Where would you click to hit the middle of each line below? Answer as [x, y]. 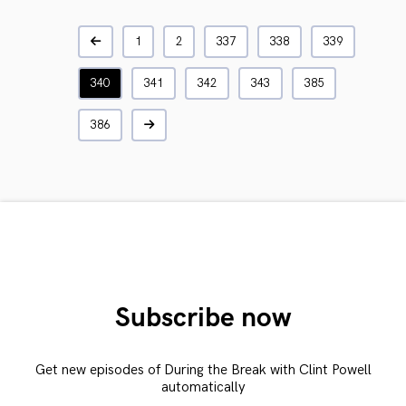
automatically [203, 387]
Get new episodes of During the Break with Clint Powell [203, 370]
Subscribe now [203, 318]
